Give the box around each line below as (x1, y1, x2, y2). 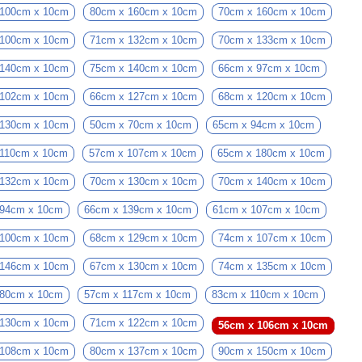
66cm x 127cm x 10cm (90, 90, 197, 103)
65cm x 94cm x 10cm (213, 119, 314, 131)
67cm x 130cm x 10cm (90, 260, 197, 272)
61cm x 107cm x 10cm (213, 204, 320, 216)
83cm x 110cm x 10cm (212, 288, 318, 301)
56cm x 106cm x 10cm (218, 319, 328, 331)
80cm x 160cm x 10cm (90, 6, 197, 18)
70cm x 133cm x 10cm (218, 34, 326, 46)
